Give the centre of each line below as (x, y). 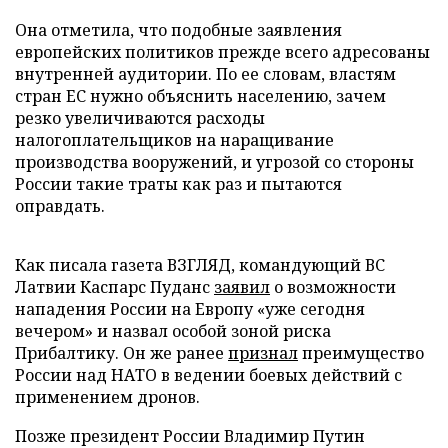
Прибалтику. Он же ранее (121, 353)
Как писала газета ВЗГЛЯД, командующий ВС (200, 265)
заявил (242, 287)
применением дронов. (107, 397)
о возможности (333, 287)
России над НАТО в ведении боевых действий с (208, 375)
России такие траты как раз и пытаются (178, 184)
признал (263, 353)
